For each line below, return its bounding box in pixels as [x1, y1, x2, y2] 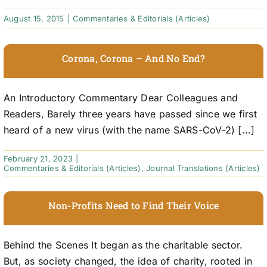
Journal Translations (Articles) [146, 163, 260, 173]
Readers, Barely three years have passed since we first [3, 108, 257, 120]
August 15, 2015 [3, 14, 64, 24]
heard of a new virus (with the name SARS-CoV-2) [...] [3, 124, 255, 136]
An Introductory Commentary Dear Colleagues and [3, 92, 238, 104]
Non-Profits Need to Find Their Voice [48, 199, 219, 212]
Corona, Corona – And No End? [62, 52, 205, 65]
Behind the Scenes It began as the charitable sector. [3, 239, 243, 252]
